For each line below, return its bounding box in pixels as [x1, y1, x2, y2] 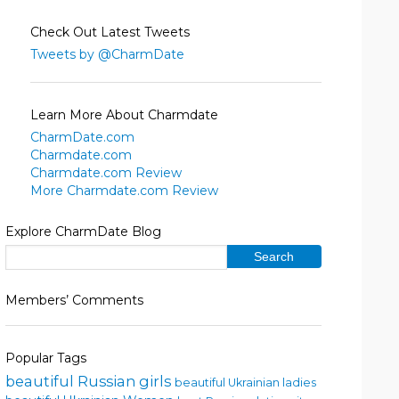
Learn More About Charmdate [30, 106, 218, 123]
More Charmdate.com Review [30, 182, 218, 199]
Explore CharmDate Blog [5, 223, 161, 240]
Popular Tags [5, 350, 86, 367]
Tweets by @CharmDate [30, 46, 184, 63]
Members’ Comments [5, 291, 143, 308]
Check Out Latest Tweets [30, 24, 190, 41]
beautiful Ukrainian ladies [175, 376, 316, 390]
